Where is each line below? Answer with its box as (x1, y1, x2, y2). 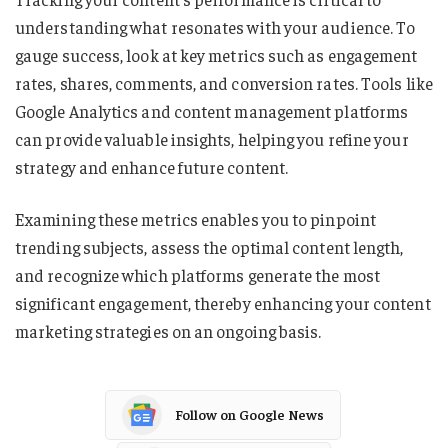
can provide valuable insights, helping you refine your (15, 127, 409, 150)
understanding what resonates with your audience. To (15, 15, 416, 38)
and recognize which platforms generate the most (15, 263, 380, 286)
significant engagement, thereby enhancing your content (15, 291, 431, 314)
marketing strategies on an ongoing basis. (15, 319, 322, 342)
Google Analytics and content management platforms (15, 99, 409, 122)
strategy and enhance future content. (15, 155, 289, 178)
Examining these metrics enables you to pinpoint (15, 207, 376, 230)
